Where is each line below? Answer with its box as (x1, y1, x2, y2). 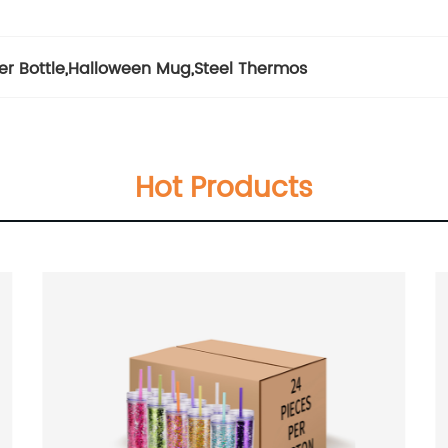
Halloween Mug (68, 56, 191, 83)
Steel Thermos (194, 56, 307, 83)
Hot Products (135, 166, 313, 213)
